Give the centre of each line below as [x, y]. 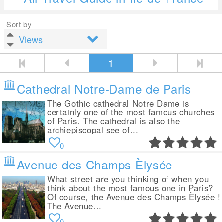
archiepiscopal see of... [93, 130]
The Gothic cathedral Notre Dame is [118, 103]
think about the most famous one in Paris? [130, 188]
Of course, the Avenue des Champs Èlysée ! [134, 197]
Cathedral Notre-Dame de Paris [104, 88]
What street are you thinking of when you [128, 179]
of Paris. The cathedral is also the [114, 121]
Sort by [19, 24]
